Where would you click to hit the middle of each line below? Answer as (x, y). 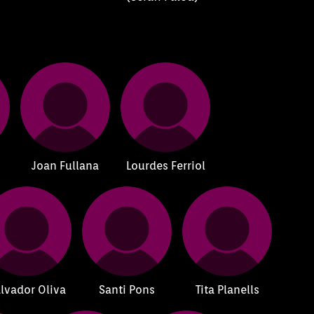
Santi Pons (127, 289)
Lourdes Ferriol (165, 165)
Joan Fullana (66, 165)
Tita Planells (227, 289)
